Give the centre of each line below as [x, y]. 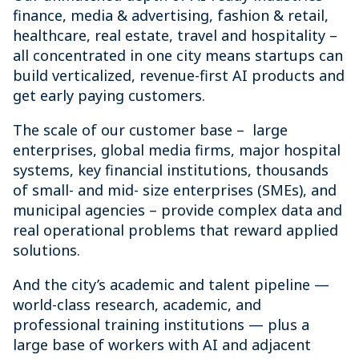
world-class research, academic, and [137, 305]
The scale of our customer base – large [150, 130]
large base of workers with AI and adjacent [162, 345]
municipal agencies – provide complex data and [177, 210]
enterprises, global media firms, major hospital [177, 150]
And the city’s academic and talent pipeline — [171, 284]
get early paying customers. [109, 95]
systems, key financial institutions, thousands [171, 170]
